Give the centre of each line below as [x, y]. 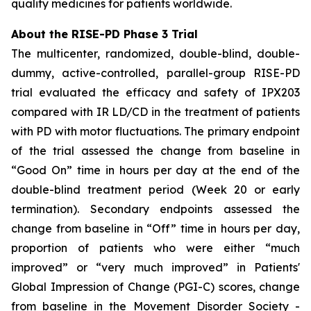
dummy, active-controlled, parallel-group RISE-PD [155, 73]
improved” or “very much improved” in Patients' [155, 267]
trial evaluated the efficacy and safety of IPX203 [155, 92]
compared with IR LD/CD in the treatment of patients [155, 112]
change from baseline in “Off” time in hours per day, [155, 228]
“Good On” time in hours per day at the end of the [155, 170]
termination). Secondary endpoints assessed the [155, 209]
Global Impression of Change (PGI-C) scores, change [155, 287]
